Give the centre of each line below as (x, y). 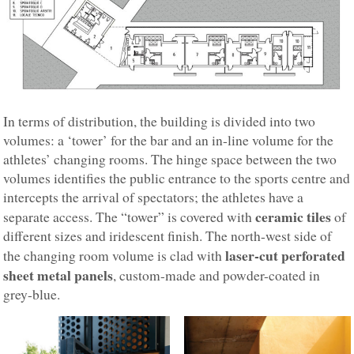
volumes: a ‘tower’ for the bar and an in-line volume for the (169, 140)
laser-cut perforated (286, 255)
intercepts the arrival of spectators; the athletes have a (154, 197)
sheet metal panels (58, 275)
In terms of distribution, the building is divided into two (160, 121)
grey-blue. (32, 294)
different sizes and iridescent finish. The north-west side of (168, 235)
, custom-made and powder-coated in (217, 275)
